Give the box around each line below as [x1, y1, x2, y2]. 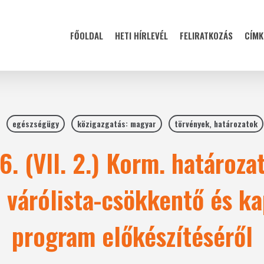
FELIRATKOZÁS [180, 29, 233, 42]
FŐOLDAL [70, 29, 103, 42]
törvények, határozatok [174, 117, 258, 130]
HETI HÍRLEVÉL [115, 29, 168, 42]
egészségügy [12, 117, 59, 130]
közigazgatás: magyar [77, 117, 156, 130]
